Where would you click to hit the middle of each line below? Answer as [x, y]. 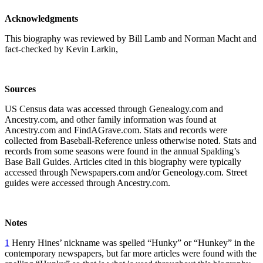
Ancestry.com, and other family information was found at [110, 119]
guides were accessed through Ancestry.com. [87, 183]
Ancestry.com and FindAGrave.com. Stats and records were [116, 130]
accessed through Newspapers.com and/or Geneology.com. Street [126, 172]
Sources [20, 89]
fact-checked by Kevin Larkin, [61, 49]
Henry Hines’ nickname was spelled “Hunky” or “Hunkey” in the [132, 242]
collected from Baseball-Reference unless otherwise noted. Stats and [131, 140]
